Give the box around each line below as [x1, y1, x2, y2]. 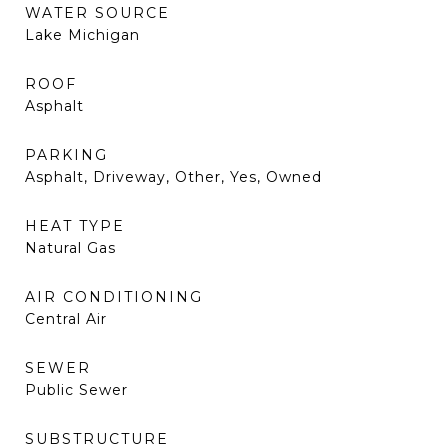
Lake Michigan [25, 26, 140, 44]
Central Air [25, 310, 107, 328]
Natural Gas [25, 239, 116, 257]
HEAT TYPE [25, 217, 125, 235]
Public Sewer [25, 381, 128, 399]
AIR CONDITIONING [25, 288, 203, 306]
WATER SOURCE [25, 4, 170, 22]
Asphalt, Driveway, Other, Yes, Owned [25, 168, 322, 186]
